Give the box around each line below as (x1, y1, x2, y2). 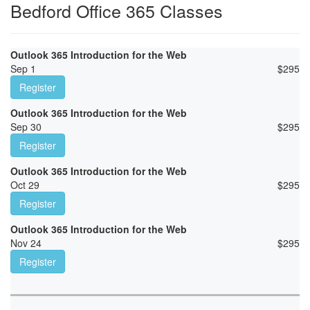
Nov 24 (10, 236, 42, 250)
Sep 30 (10, 120, 42, 134)
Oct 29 (10, 178, 39, 192)
